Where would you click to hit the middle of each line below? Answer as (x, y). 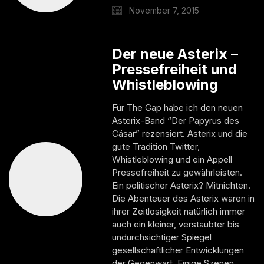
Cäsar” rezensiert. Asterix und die (180, 133)
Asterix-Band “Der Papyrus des (176, 120)
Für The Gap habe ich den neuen (178, 107)
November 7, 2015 (163, 10)
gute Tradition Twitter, (156, 146)
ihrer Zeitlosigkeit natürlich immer (179, 211)
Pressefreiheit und (175, 69)
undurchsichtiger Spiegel (162, 237)
